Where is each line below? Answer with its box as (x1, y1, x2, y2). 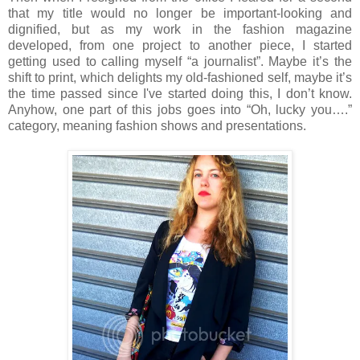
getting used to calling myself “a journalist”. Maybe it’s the (8, 54, 352, 68)
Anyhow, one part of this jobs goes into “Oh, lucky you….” (8, 102, 352, 117)
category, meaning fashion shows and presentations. (8, 118, 306, 133)
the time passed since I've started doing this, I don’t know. (8, 86, 352, 100)
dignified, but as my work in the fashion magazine (8, 22, 352, 36)
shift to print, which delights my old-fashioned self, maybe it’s (8, 70, 352, 84)
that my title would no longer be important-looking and (8, 6, 352, 20)
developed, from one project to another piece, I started (8, 38, 352, 52)
